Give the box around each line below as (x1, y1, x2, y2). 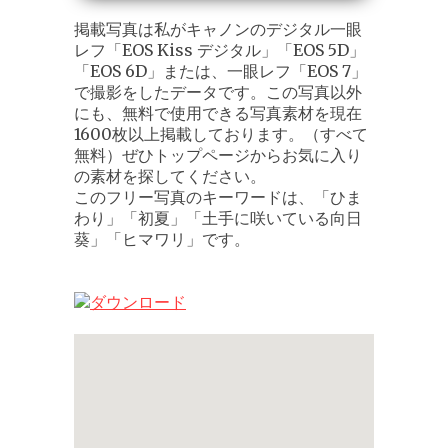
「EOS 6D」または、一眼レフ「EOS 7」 (74, 60, 367, 81)
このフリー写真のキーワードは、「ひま (74, 186, 362, 207)
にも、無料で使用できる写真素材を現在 (74, 102, 362, 123)
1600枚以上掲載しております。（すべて (74, 123, 368, 144)
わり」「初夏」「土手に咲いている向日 (74, 207, 362, 228)
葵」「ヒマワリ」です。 (74, 228, 250, 249)
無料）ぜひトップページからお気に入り (74, 144, 362, 165)
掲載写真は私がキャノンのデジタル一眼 (74, 18, 362, 39)
